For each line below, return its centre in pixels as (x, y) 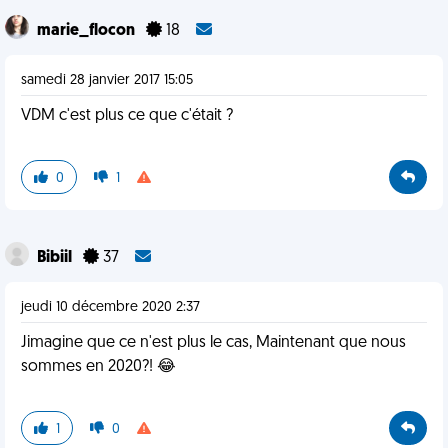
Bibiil (56, 258)
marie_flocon (87, 31)
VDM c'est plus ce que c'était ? (127, 116)
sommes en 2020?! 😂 (98, 367)
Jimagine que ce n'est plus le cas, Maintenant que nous (213, 343)
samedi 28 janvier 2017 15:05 (107, 80)
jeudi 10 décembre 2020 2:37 (110, 307)
